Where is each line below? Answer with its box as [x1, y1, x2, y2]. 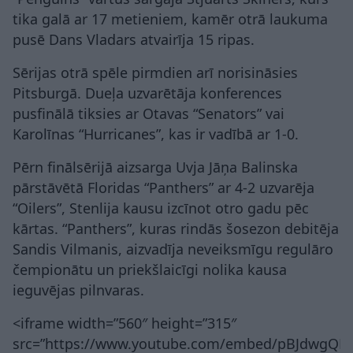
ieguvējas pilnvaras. [13, 281, 144, 300]
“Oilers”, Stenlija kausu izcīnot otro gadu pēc [13, 199, 309, 218]
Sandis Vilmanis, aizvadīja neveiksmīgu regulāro [13, 240, 333, 259]
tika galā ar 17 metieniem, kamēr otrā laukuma [13, 9, 328, 29]
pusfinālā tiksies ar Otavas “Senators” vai [13, 104, 284, 124]
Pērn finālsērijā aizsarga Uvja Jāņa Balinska [13, 158, 298, 177]
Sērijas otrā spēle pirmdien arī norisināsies [13, 63, 298, 83]
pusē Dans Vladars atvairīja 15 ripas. [13, 30, 255, 50]
